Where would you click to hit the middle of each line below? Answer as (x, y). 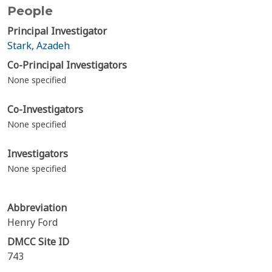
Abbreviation (37, 208)
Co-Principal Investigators (67, 65)
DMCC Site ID (38, 242)
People (30, 11)
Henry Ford (32, 222)
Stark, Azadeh (39, 46)
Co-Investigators (45, 109)
